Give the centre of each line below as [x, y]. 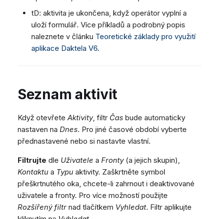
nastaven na [39, 130]
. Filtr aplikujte [169, 207]
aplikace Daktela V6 [65, 48]
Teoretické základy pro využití [146, 36]
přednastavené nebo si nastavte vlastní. [84, 141]
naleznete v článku [64, 36]
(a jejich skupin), [152, 160]
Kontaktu [33, 172]
